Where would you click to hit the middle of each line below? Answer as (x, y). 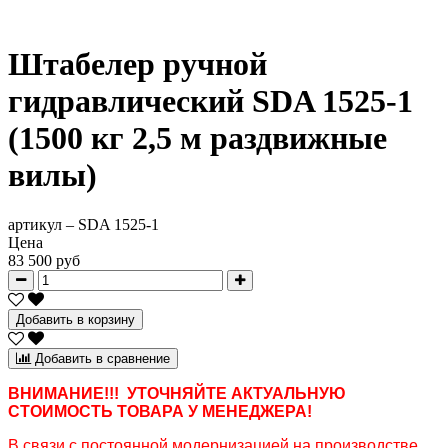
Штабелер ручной (137, 64)
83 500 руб (44, 260)
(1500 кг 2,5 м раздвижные (197, 138)
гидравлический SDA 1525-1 (210, 101)
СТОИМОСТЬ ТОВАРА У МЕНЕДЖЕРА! (160, 411)
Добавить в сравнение (102, 358)
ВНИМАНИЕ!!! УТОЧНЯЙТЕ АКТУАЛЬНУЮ (177, 393)
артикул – (43, 224)
